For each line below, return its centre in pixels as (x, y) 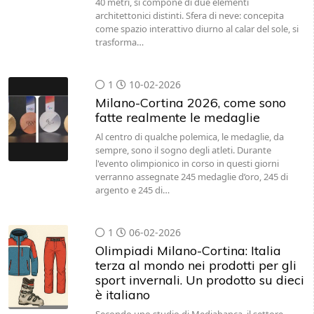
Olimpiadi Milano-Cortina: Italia (188, 251)
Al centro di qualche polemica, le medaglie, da (189, 137)
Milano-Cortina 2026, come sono (190, 103)
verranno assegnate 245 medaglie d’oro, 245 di (191, 177)
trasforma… (119, 42)
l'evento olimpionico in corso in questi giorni (187, 163)
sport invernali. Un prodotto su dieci (199, 280)
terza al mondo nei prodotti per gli (196, 265)
